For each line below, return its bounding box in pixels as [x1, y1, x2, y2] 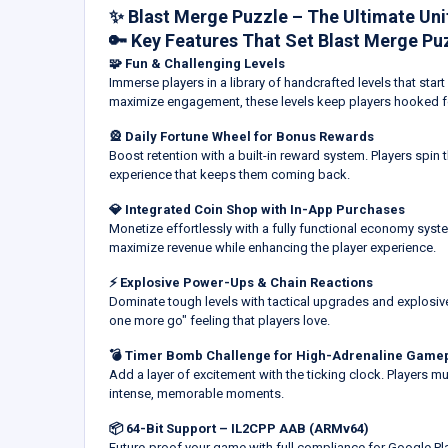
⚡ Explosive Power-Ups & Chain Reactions [109, 274, 373, 290]
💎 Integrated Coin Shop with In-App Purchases [109, 201, 405, 217]
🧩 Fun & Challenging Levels [109, 55, 285, 71]
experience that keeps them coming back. [109, 166, 350, 182]
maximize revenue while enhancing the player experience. [109, 239, 436, 255]
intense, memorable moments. [109, 385, 284, 401]
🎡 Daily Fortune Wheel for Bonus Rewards [109, 128, 374, 144]
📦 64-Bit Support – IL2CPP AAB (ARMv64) [109, 420, 369, 436]
